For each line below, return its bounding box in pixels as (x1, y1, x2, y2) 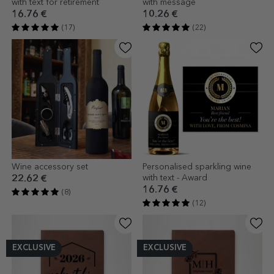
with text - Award (143, 173, 207, 182)
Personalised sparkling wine (143, 162, 251, 171)
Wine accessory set (12, 162, 88, 171)
